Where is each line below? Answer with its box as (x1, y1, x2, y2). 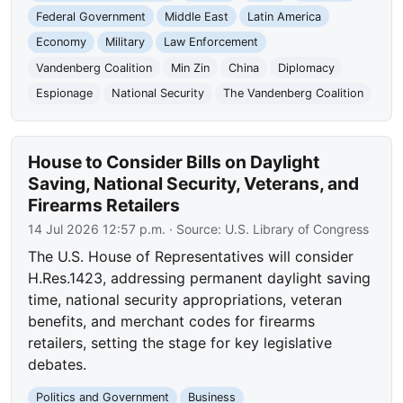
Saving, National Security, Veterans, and (28, 173, 360, 195)
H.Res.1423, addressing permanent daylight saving (28, 269, 372, 288)
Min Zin (170, 60, 210, 75)
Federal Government (36, 9, 147, 23)
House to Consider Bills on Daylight (28, 151, 320, 174)
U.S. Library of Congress (225, 221, 370, 237)
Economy (36, 35, 87, 49)
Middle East (164, 9, 228, 23)
